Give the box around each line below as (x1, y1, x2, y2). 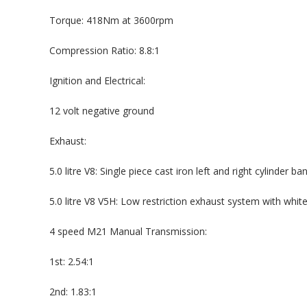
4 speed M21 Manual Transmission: (49, 225, 207, 238)
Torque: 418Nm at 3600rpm (49, 14, 173, 27)
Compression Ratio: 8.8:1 (49, 44, 160, 57)
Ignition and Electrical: (49, 74, 145, 87)
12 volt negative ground (49, 104, 154, 117)
